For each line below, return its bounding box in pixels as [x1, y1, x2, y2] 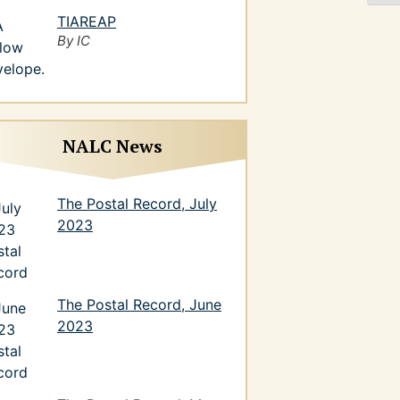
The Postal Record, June [57, 295, 221, 313]
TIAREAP [57, 12, 116, 31]
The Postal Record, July [57, 194, 217, 212]
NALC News [62, 133, 162, 158]
